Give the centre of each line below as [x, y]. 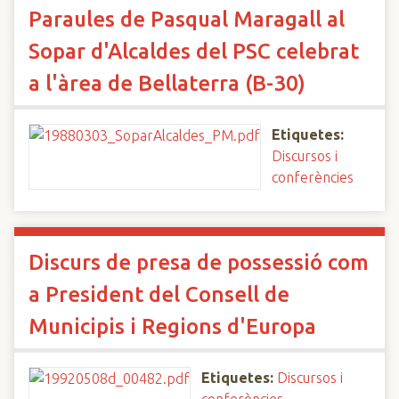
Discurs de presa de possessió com [199, 262]
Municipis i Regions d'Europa [172, 326]
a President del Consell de [159, 294]
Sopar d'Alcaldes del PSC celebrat [194, 51]
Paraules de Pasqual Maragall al [187, 19]
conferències [313, 177]
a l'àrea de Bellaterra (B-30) [167, 83]
